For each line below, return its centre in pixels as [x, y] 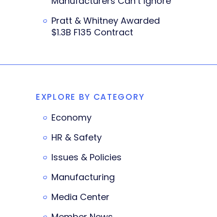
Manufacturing [83, 177]
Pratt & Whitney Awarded [106, 20]
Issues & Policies [86, 157]
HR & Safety [77, 137]
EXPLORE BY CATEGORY [90, 97]
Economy [71, 117]
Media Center [80, 197]
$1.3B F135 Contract [92, 32]
